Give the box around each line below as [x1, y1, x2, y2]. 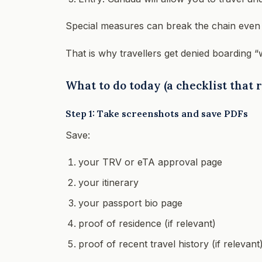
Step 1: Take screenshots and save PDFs [65, 107, 248, 119]
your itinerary [78, 176, 139, 188]
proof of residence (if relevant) [78, 217, 216, 229]
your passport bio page [78, 196, 182, 209]
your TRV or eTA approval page [78, 156, 222, 168]
